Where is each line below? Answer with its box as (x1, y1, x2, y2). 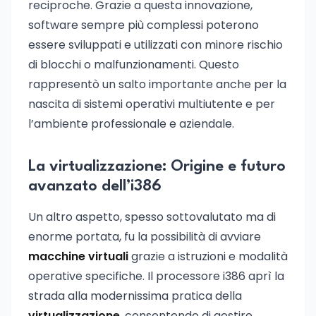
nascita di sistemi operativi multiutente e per (28, 96, 275, 112)
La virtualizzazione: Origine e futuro (28, 159, 286, 174)
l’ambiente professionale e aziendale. (28, 116, 234, 132)
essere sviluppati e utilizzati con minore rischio (28, 37, 283, 53)
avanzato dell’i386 (28, 178, 162, 194)
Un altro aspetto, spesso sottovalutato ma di (28, 209, 276, 225)
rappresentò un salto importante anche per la (28, 76, 286, 92)
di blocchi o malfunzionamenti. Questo (28, 56, 239, 73)
